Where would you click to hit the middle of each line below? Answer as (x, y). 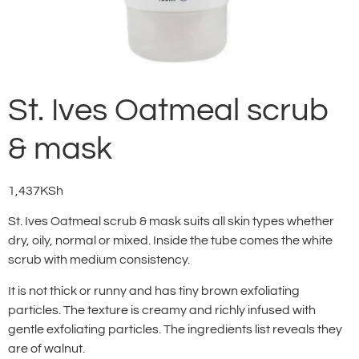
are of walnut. (46, 348)
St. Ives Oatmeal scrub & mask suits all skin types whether (171, 222)
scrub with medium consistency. (99, 260)
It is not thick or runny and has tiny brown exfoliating (154, 290)
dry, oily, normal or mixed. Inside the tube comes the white (170, 241)
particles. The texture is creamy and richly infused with (162, 310)
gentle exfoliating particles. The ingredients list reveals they (175, 329)
